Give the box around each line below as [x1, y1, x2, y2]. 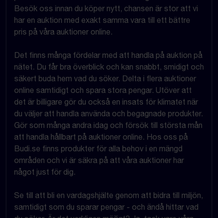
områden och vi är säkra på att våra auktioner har [14, 155, 184, 164]
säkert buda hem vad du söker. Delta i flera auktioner [14, 73, 196, 83]
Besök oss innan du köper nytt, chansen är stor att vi [14, 3, 198, 13]
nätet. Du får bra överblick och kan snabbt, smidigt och [14, 62, 204, 71]
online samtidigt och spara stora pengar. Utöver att [14, 85, 192, 94]
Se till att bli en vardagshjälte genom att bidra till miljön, [14, 190, 203, 200]
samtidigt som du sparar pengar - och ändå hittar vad [14, 202, 199, 211]
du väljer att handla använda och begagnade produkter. [14, 109, 203, 118]
